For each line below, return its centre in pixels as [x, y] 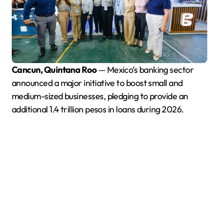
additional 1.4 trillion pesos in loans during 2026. [98, 109]
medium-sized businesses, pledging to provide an [100, 96]
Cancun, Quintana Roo [57, 70]
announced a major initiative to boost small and [97, 83]
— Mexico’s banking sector [145, 70]
